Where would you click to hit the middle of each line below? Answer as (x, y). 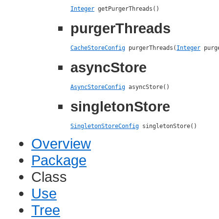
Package (59, 160)
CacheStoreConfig (98, 48)
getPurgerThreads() (127, 9)
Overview (61, 144)
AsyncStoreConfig (98, 87)
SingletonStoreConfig (105, 126)
